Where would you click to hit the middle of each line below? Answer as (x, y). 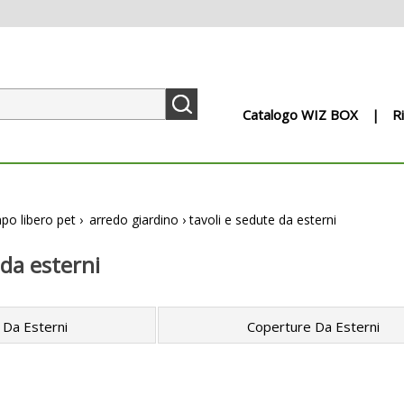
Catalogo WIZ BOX (300, 115)
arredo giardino (134, 220)
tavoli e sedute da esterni (263, 220)
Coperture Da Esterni (313, 327)
